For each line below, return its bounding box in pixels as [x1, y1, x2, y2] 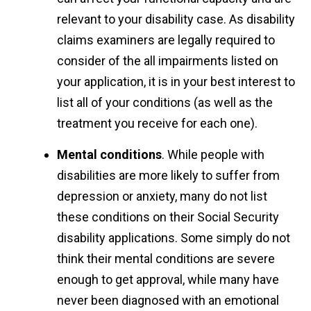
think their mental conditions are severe [57, 251, 276, 267]
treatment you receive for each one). [57, 116, 258, 131]
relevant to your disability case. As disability [57, 12, 296, 27]
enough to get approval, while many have [57, 272, 280, 287]
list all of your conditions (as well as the [57, 95, 274, 110]
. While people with [162, 147, 265, 162]
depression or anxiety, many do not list [57, 189, 268, 204]
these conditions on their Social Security [57, 210, 280, 225]
